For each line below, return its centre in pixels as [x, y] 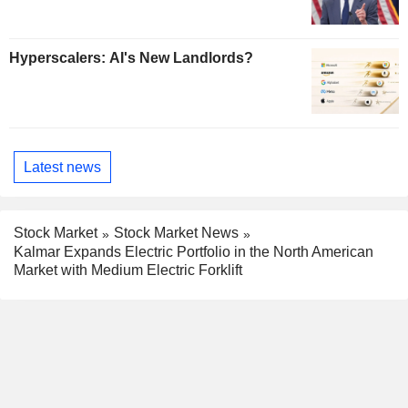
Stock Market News [176, 233]
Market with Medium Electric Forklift [128, 270]
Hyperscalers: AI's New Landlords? [131, 58]
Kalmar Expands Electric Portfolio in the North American [194, 252]
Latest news [62, 167]
